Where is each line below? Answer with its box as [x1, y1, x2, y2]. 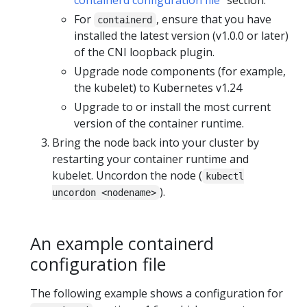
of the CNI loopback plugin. [74, 44, 214, 60]
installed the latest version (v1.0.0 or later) [74, 27, 288, 43]
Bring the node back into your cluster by [52, 134, 259, 150]
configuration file [30, 251, 166, 275]
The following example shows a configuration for [30, 286, 283, 302]
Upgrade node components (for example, [74, 63, 286, 79]
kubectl [206, 170, 245, 182]
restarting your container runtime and [52, 151, 249, 167]
